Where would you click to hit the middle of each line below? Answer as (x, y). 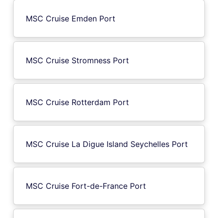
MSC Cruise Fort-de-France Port (86, 186)
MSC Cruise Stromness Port (77, 60)
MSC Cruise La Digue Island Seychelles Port (107, 144)
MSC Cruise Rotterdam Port (77, 102)
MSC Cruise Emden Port (71, 18)
